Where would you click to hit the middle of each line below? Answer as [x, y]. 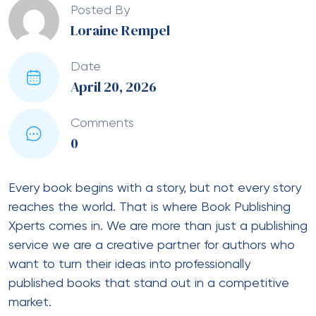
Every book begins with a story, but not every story [155, 188]
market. [30, 302]
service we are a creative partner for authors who [152, 245]
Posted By [100, 11]
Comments [102, 124]
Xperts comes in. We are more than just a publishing [158, 226]
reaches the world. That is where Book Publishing [150, 207]
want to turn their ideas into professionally [129, 264]
